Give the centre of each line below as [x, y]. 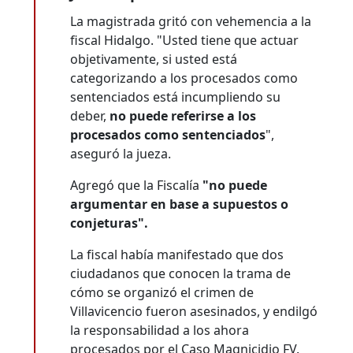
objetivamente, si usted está [154, 59]
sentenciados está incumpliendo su [176, 97]
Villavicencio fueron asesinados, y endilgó [194, 311]
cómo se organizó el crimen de [162, 292]
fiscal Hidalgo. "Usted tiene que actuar [185, 40]
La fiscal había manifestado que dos [177, 254]
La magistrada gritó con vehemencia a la [191, 21]
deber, [90, 115]
